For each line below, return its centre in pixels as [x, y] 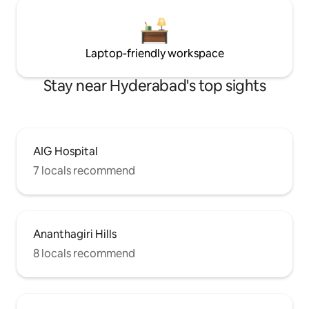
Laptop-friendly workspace [154, 54]
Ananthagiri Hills [75, 235]
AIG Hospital [66, 152]
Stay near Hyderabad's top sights [154, 86]
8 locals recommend [84, 254]
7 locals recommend [84, 171]
